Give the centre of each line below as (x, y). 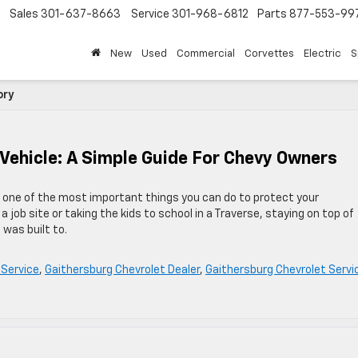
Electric (322, 54)
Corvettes (269, 54)
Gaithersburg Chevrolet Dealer (122, 270)
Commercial (206, 54)
